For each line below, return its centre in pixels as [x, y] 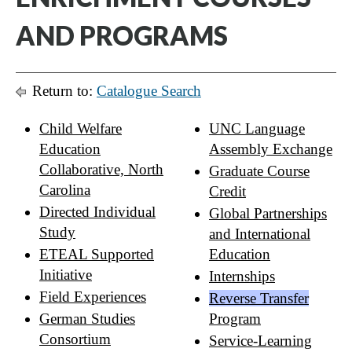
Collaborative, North [101, 169]
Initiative [66, 275]
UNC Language [257, 128]
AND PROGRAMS [122, 35]
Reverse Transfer [259, 298]
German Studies [87, 319]
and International [260, 234]
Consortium [75, 339]
